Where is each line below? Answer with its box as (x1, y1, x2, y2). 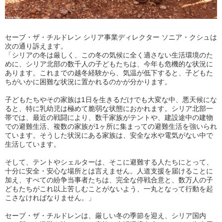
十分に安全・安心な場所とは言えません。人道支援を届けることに (5, 167, 213, 175)
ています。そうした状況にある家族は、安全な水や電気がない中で (5, 131, 213, 140)
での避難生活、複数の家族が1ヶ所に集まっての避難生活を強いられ (5, 122, 217, 131)
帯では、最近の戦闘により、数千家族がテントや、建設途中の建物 (5, 113, 213, 122)
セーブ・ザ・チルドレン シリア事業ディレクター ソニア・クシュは (5, 33, 217, 42)
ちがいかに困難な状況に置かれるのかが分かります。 (5, 78, 171, 86)
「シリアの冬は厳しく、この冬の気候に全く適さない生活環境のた (5, 51, 213, 59)
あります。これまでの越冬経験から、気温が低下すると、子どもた (5, 69, 213, 77)
